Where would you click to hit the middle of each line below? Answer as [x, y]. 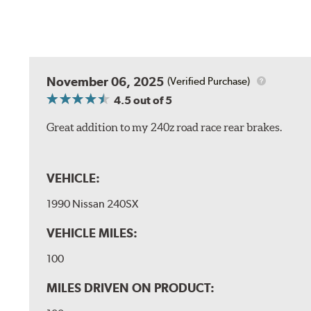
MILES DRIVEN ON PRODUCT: [131, 288]
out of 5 [152, 100]
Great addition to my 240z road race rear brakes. [165, 127]
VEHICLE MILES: [92, 233]
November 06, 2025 [106, 81]
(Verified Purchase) [209, 82]
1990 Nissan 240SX [93, 203]
